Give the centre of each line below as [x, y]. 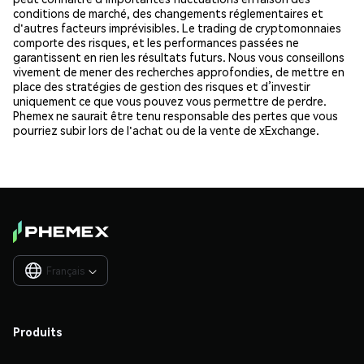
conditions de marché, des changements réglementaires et [168, 13]
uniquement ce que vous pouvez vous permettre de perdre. [170, 100]
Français [65, 271]
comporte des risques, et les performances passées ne [156, 42]
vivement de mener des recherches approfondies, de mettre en [179, 71]
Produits [38, 331]
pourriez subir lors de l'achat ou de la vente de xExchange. [166, 130]
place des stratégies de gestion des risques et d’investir [162, 86]
